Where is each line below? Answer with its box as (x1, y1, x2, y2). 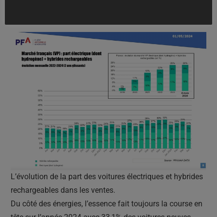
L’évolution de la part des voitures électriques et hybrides (11, 171, 203, 181)
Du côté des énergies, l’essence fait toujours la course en (11, 199, 202, 208)
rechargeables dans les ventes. (11, 185, 115, 195)
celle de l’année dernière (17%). (11, 8, 115, 18)
